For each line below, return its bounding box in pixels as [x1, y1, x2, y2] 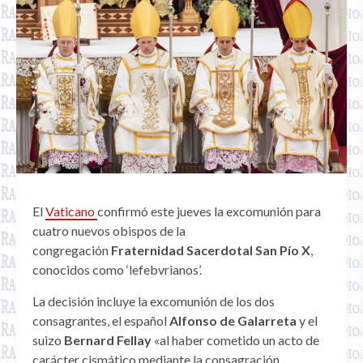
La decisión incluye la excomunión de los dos [32, 293, 275, 310]
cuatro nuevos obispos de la [32, 223, 186, 239]
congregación [32, 242, 111, 258]
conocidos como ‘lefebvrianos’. [32, 262, 202, 278]
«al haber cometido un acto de [152, 332, 319, 348]
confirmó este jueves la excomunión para [97, 203, 321, 220]
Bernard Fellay [64, 332, 152, 348]
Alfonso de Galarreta [169, 313, 297, 329]
